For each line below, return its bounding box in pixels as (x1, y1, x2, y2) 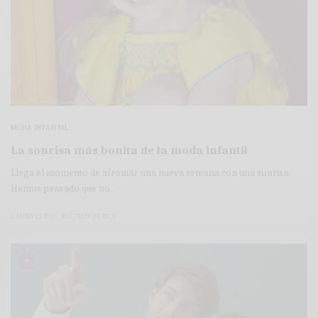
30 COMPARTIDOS (60, 212, 116, 221)
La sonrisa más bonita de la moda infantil (11, 143, 248, 157)
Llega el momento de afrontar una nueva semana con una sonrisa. (11, 166, 291, 179)
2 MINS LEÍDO (11, 212, 55, 221)
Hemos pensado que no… (11, 182, 118, 194)
